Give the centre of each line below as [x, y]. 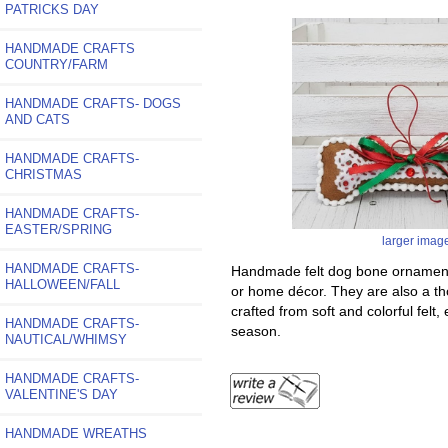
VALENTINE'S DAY [61, 394]
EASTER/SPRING [58, 229]
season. [255, 330]
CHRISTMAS [43, 174]
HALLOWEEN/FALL [62, 284]
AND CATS [37, 119]
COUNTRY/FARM [56, 64]
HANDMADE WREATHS [76, 433]
